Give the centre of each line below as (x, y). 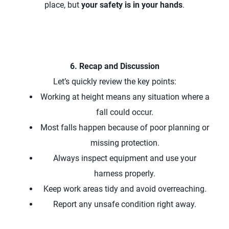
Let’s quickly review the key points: (114, 82)
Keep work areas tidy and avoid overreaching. (125, 189)
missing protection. (125, 143)
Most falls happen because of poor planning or (125, 128)
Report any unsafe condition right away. (125, 204)
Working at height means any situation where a (125, 97)
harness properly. (125, 174)
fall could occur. (125, 112)
